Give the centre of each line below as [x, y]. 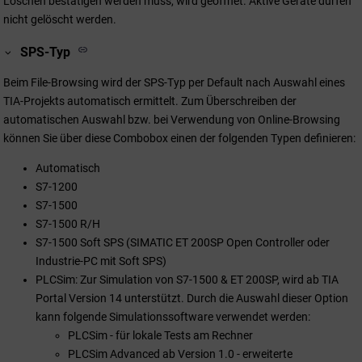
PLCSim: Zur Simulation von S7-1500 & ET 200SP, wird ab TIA [187, 279]
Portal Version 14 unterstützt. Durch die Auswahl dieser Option [192, 298]
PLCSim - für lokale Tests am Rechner [160, 335]
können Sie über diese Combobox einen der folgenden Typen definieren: [179, 138]
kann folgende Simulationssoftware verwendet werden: [173, 316]
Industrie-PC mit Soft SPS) [101, 261]
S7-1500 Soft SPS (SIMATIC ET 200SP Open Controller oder [183, 242]
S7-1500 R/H [68, 223]
